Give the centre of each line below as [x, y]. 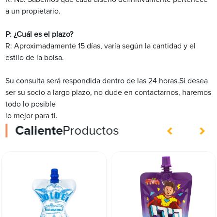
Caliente [39, 131]
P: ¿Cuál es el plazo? [39, 35]
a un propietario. [33, 11]
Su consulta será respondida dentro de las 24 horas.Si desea [107, 81]
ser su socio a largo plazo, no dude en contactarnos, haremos [108, 93]
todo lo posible [31, 104]
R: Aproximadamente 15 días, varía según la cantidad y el [101, 46]
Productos [91, 131]
